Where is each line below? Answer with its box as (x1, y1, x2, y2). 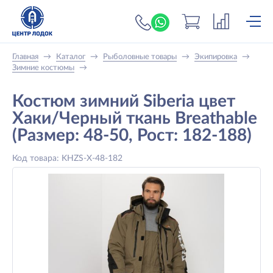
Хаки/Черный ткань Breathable (12, 110, 257, 127)
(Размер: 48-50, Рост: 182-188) (12, 127, 252, 144)
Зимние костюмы (12, 64, 74, 72)
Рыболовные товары (103, 53, 177, 61)
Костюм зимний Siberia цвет (12, 93, 235, 110)
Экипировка (194, 53, 237, 61)
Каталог (56, 53, 85, 61)
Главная (12, 53, 38, 61)
